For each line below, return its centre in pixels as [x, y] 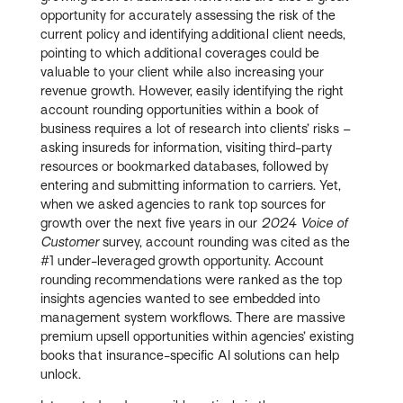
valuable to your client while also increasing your [183, 72]
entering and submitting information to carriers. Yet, [191, 186]
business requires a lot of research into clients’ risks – [196, 129]
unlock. [61, 375]
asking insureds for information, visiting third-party [187, 148]
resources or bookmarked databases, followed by [185, 167]
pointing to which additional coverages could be [180, 54]
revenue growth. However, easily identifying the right [193, 91]
